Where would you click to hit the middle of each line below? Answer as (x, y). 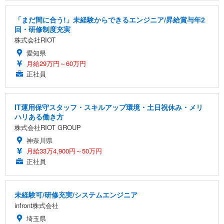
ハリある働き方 (39, 116)
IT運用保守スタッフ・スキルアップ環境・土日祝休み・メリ (109, 107)
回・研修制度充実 (42, 29)
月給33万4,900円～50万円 (64, 150)
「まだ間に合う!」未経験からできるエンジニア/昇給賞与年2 (110, 19)
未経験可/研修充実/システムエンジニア (76, 194)
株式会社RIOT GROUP (48, 127)
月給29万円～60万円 (56, 63)
